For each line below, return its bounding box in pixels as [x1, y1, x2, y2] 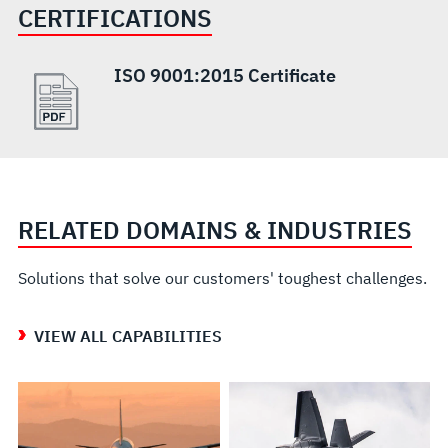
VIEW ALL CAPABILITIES [33, 325, 223, 346]
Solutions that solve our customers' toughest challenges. [17, 267, 427, 288]
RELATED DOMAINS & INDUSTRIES [17, 213, 412, 246]
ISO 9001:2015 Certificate [113, 63, 336, 87]
